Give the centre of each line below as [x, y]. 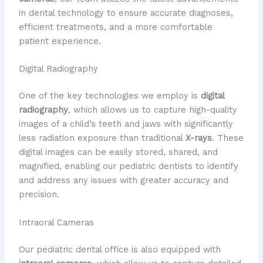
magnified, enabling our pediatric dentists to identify [128, 166]
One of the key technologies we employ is [109, 96]
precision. [39, 195]
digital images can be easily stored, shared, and [118, 152]
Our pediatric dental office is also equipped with [119, 249]
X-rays [198, 138]
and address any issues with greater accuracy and [123, 181]
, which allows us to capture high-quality [152, 110]
